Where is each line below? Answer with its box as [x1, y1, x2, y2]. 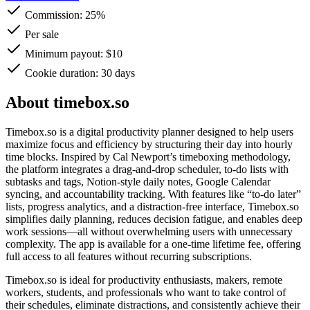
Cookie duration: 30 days [22, 66, 135, 79]
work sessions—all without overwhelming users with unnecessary [6, 225, 293, 237]
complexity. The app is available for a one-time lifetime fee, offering [6, 237, 301, 250]
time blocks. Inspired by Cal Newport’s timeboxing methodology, [6, 150, 291, 163]
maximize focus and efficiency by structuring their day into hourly [6, 138, 293, 150]
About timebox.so [6, 93, 129, 111]
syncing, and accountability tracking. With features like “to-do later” [6, 188, 301, 200]
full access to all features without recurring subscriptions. [6, 250, 252, 262]
